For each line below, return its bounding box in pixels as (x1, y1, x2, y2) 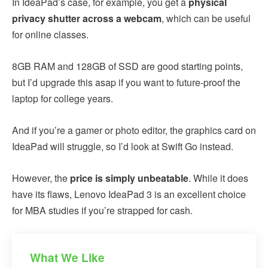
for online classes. (12, 27, 89, 41)
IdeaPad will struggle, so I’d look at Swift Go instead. (12, 139, 233, 153)
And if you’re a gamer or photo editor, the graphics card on (12, 123, 256, 137)
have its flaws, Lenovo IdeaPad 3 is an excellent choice (12, 187, 246, 201)
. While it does (188, 170, 248, 185)
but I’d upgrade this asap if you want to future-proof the (12, 75, 240, 89)
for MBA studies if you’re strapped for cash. (12, 203, 193, 217)
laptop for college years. (12, 91, 113, 105)
